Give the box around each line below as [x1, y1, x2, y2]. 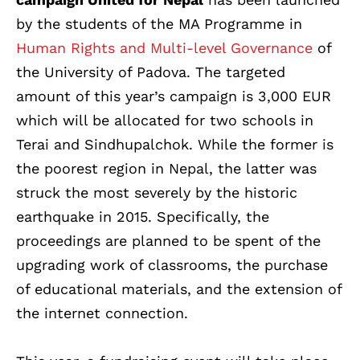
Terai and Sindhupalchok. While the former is [16, 136, 333, 153]
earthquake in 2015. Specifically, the [16, 208, 269, 226]
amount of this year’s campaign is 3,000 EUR [16, 88, 331, 105]
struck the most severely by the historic [16, 184, 297, 202]
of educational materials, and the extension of [16, 280, 342, 298]
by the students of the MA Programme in [16, 15, 302, 33]
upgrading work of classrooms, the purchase [16, 256, 328, 274]
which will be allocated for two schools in [16, 112, 313, 129]
